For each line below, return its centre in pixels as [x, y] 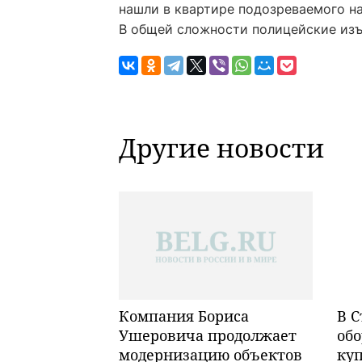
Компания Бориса [184, 316]
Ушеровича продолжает [208, 336]
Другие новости [221, 147]
